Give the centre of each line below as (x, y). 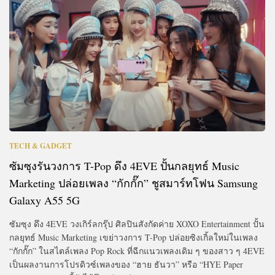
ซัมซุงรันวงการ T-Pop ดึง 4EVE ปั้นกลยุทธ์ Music (124, 165)
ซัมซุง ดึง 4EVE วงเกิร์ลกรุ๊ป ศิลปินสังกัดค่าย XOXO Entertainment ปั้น (137, 223)
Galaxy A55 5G (45, 200)
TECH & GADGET (41, 145)
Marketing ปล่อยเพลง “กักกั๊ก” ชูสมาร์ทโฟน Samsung (134, 183)
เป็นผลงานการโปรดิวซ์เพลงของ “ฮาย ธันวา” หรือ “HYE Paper (126, 264)
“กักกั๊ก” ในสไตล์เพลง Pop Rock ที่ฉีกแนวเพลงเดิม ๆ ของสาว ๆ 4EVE (137, 250)
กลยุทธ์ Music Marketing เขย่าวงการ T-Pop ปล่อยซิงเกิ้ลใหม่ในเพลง (134, 237)
